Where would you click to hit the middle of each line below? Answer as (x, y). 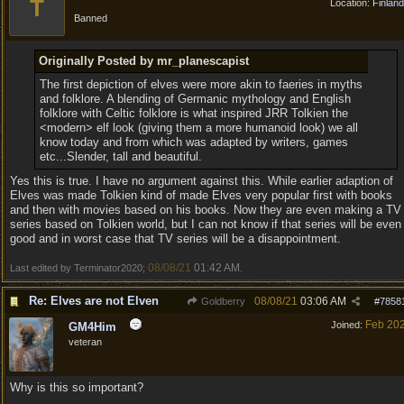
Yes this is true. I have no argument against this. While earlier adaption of (202, 181)
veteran (85, 342)
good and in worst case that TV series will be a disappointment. (175, 239)
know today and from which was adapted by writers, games (193, 142)
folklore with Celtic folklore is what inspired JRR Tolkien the (193, 113)
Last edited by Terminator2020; (79, 268)
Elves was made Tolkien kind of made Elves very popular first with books (201, 195)
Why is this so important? (77, 387)
